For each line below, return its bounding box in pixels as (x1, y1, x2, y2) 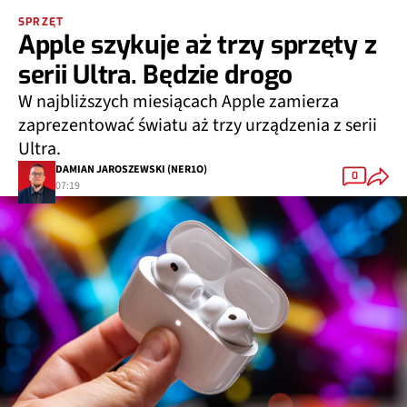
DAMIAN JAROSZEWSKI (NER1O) (55, 154, 207, 171)
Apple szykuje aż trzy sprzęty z (18, 20, 377, 55)
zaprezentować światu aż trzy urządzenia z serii (18, 104, 377, 131)
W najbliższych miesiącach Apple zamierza (18, 81, 339, 107)
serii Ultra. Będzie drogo (18, 50, 293, 84)
